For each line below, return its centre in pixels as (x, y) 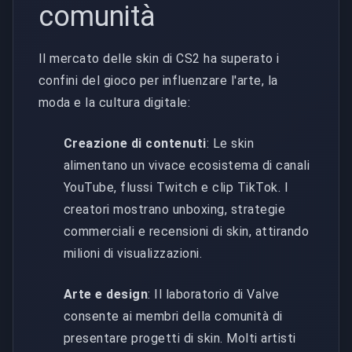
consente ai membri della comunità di (173, 316)
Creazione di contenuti (135, 143)
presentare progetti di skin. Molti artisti (180, 338)
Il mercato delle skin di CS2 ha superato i (159, 58)
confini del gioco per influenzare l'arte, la (158, 80)
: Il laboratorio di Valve (214, 294)
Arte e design (106, 294)
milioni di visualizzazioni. (133, 253)
